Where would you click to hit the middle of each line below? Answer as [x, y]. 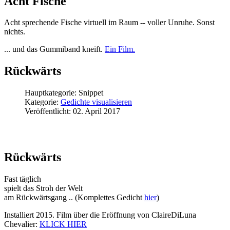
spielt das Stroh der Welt [43, 188]
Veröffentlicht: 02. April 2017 [72, 111]
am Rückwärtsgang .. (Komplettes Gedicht [74, 197]
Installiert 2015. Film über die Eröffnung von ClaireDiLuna [100, 215]
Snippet [91, 93]
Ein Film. [120, 49]
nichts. [15, 32]
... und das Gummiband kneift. [54, 49]
